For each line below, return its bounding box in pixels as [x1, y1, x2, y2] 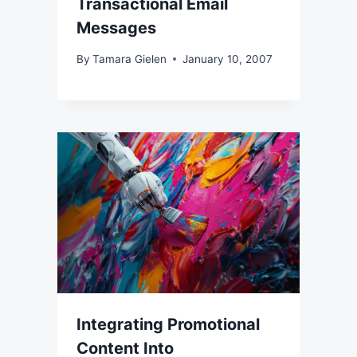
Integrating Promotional [76, 315, 260, 335]
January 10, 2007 [182, 52, 273, 65]
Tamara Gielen [92, 52, 167, 65]
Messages [76, 18, 156, 38]
